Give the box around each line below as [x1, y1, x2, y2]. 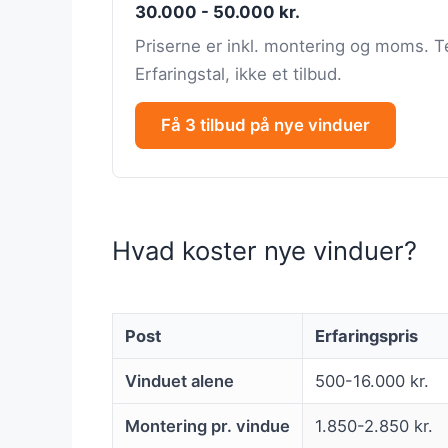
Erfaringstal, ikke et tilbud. [135, 64, 342, 85]
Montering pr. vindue [125, 416, 290, 437]
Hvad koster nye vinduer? [112, 234, 417, 266]
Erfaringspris [315, 326, 418, 347]
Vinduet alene [125, 371, 234, 392]
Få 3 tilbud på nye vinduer [161, 115, 370, 136]
